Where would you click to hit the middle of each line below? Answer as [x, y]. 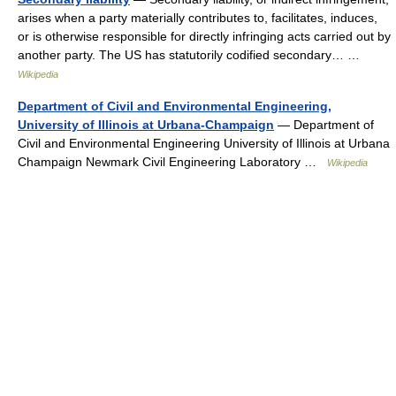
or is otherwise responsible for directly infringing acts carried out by [204, 36]
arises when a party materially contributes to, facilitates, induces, [198, 18]
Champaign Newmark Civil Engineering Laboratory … [172, 162]
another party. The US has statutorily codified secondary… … [192, 55]
